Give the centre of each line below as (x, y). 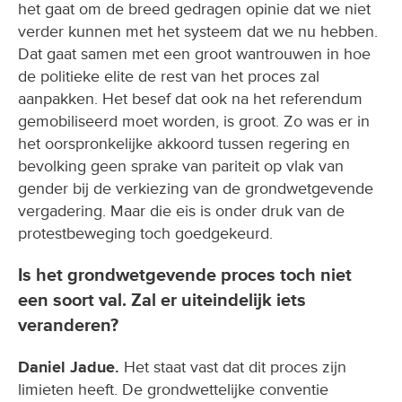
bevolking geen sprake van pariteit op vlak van (181, 166)
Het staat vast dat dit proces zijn (233, 367)
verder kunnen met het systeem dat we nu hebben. (198, 31)
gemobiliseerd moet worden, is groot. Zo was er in (194, 121)
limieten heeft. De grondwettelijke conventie (173, 389)
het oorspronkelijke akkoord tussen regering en (184, 143)
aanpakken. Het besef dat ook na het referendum (190, 98)
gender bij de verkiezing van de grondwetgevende (196, 188)
